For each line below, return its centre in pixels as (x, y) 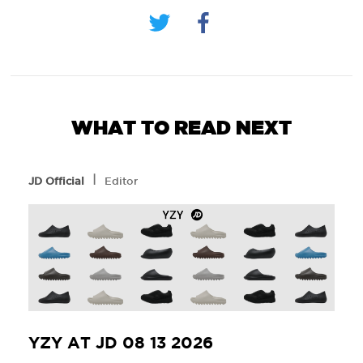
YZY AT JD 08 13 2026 (120, 342)
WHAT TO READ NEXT (181, 128)
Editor (121, 181)
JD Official (56, 181)
